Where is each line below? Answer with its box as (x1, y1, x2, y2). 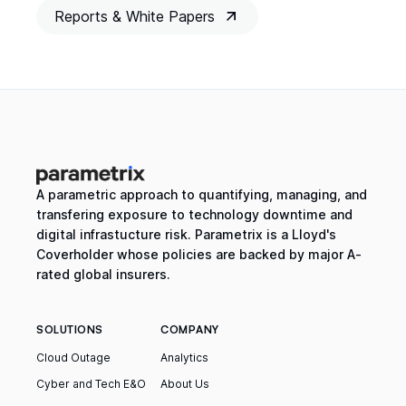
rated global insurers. (36, 266, 170, 283)
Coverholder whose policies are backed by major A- (36, 246, 362, 263)
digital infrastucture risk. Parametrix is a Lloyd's (36, 227, 336, 243)
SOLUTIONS (36, 323, 104, 337)
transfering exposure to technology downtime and (36, 207, 353, 223)
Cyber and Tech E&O (36, 377, 146, 391)
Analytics (160, 351, 208, 365)
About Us (160, 377, 209, 391)
